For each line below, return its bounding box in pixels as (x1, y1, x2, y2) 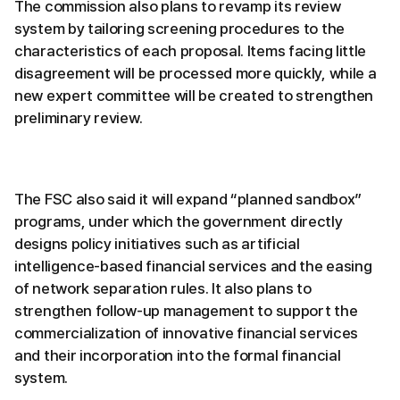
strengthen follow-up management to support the (14, 302, 358, 321)
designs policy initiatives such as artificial (14, 235, 300, 254)
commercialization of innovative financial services (14, 324, 359, 343)
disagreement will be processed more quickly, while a (14, 64, 377, 83)
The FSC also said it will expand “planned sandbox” (14, 190, 362, 209)
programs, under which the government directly (14, 212, 343, 231)
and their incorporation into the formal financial (14, 346, 341, 365)
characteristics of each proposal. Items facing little (14, 42, 367, 61)
